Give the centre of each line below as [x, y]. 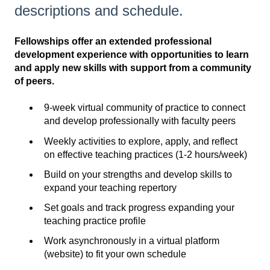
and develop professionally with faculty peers [140, 121]
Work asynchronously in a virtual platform [132, 241]
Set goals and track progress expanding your [139, 207]
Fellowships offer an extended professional [113, 42]
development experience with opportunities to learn [132, 55]
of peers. [34, 81]
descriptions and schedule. [99, 10]
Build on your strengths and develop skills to [138, 174]
